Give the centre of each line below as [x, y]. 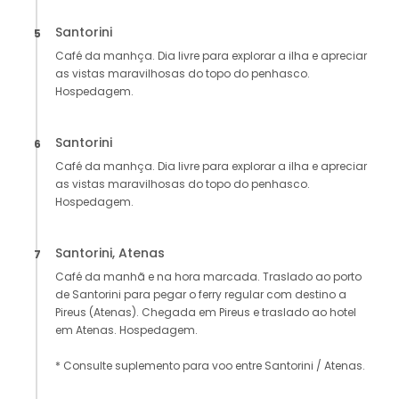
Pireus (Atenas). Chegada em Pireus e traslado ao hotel [206, 313]
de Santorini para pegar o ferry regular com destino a [201, 295]
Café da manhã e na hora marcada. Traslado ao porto [208, 277]
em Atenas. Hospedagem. [126, 330]
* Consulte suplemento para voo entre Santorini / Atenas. [210, 366]
